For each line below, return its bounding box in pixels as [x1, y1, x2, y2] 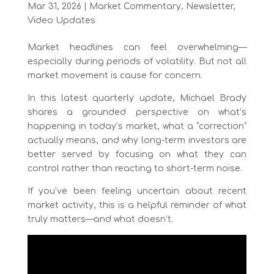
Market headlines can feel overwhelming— [27, 43, 247, 53]
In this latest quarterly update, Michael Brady [27, 94, 247, 103]
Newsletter [185, 2, 233, 12]
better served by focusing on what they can [27, 150, 247, 160]
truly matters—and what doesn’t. [27, 215, 173, 224]
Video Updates [27, 16, 95, 26]
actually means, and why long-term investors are [27, 136, 247, 146]
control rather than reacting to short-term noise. [27, 164, 242, 174]
